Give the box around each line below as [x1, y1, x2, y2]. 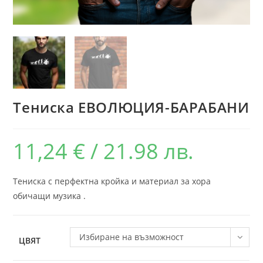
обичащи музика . [13, 190, 86, 201]
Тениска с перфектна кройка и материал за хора [13, 175, 211, 187]
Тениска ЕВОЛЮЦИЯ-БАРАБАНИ [13, 97, 249, 117]
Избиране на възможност [79, 231, 184, 242]
